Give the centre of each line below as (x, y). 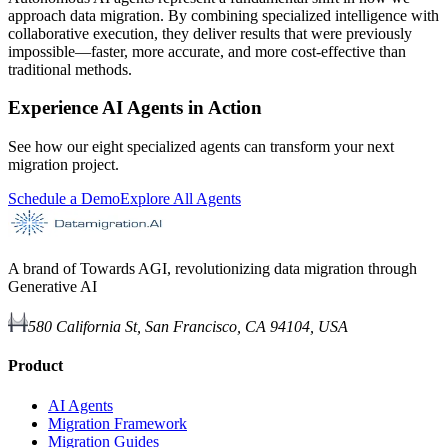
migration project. (63, 164)
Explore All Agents (180, 198)
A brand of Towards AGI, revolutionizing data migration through (212, 268)
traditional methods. (70, 69)
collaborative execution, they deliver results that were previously (210, 33)
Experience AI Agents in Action (135, 108)
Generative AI (52, 286)
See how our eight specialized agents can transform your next (201, 146)
